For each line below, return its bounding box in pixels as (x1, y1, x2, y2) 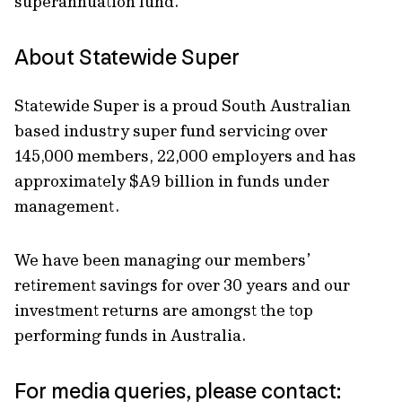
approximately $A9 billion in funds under (14, 170, 329, 191)
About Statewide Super (14, 44, 240, 70)
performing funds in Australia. (14, 325, 246, 345)
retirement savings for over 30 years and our (14, 275, 350, 295)
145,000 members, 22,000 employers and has (14, 145, 356, 166)
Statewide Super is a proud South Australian (14, 95, 351, 116)
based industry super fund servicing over (14, 120, 328, 141)
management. (14, 196, 119, 216)
